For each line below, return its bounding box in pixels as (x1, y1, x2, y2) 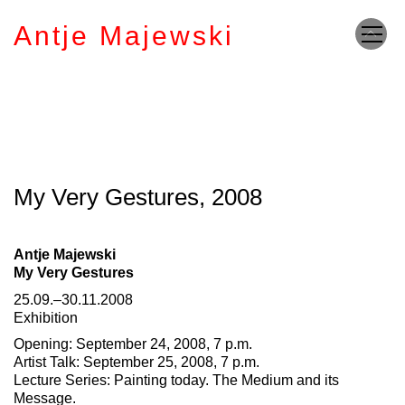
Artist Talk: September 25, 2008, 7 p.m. (14, 354, 259, 370)
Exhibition (14, 309, 78, 325)
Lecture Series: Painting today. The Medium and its (14, 372, 339, 388)
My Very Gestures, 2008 (14, 184, 262, 211)
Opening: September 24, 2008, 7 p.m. (14, 336, 252, 352)
